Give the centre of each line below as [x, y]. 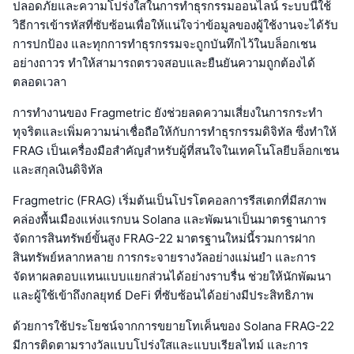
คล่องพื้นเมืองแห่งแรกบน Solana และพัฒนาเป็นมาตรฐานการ [169, 220]
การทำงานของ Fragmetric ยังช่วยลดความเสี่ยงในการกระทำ [168, 113]
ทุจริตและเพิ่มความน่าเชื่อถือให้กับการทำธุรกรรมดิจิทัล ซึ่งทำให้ [175, 132]
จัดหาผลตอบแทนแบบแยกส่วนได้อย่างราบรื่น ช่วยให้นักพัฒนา [172, 277]
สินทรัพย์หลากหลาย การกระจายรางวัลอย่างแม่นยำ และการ [164, 258]
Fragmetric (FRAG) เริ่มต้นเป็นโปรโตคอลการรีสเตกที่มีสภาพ [169, 201]
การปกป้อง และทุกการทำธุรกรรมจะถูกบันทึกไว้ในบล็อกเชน [164, 44]
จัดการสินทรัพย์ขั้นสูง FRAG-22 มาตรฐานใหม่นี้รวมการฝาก [164, 239]
